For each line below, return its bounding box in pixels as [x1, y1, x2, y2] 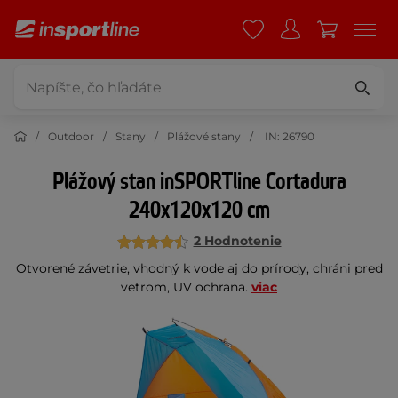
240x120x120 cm [128, 195, 270, 226]
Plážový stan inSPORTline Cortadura [52, 167, 346, 197]
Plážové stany [167, 130, 241, 143]
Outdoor [48, 130, 94, 143]
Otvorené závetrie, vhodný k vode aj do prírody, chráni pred [15, 260, 383, 276]
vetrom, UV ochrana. [121, 279, 251, 295]
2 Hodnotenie [193, 233, 282, 249]
